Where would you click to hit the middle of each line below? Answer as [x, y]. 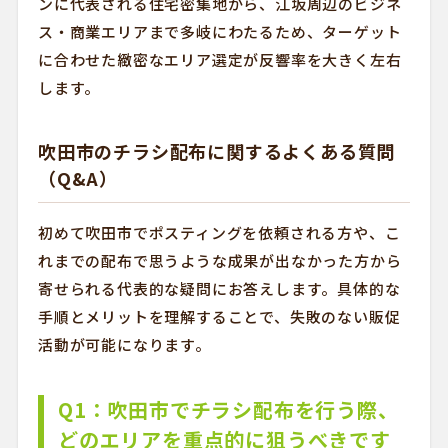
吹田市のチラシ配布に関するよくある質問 [216, 151]
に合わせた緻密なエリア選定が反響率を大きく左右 [219, 59]
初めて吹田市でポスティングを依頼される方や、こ [219, 232]
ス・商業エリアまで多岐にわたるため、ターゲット [219, 31]
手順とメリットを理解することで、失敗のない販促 [219, 316]
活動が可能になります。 [124, 344]
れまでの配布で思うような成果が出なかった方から [219, 260]
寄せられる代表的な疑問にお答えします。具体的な [219, 288]
